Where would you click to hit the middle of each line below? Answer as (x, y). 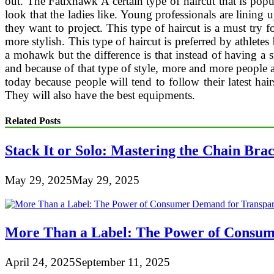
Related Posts (33, 120)
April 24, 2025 (40, 262)
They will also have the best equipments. (100, 95)
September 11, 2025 (123, 262)
